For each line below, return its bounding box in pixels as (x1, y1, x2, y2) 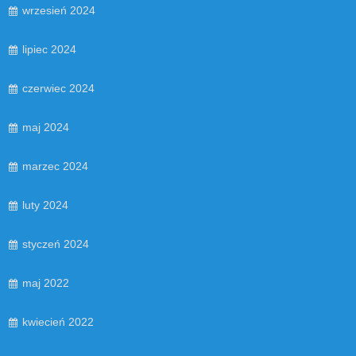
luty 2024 (22, 198, 68, 211)
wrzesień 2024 (22, 3, 95, 17)
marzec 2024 (22, 159, 88, 172)
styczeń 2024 (22, 237, 89, 250)
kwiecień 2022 (22, 315, 94, 328)
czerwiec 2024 (22, 81, 95, 95)
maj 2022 (22, 276, 69, 289)
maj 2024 (22, 120, 69, 133)
